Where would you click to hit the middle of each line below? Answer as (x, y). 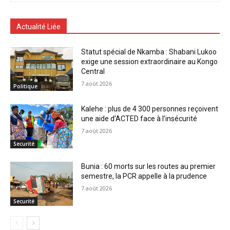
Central (93, 71)
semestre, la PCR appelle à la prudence (144, 176)
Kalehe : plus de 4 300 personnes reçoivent (150, 109)
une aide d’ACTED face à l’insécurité (139, 119)
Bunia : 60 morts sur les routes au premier (149, 166)
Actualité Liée (39, 26)
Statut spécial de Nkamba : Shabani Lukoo (149, 52)
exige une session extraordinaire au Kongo (150, 61)
